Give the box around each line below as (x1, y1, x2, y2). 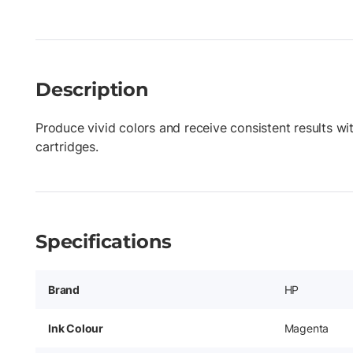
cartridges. (35, 138, 98, 154)
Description (35, 77, 149, 101)
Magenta (284, 321, 329, 335)
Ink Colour (48, 321, 103, 335)
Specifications (35, 229, 173, 253)
